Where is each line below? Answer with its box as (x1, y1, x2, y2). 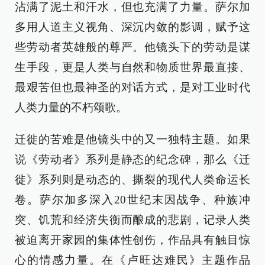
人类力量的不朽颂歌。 (15, 101, 127, 114)
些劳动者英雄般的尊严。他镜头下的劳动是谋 (15, 41, 250, 54)
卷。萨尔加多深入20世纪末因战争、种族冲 (15, 193, 250, 206)
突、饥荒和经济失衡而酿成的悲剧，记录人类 (15, 214, 250, 227)
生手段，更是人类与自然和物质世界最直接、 (15, 61, 250, 74)
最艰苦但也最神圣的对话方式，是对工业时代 (15, 81, 250, 94)
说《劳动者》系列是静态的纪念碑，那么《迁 (15, 153, 250, 166)
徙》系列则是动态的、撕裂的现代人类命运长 (15, 173, 250, 186)
